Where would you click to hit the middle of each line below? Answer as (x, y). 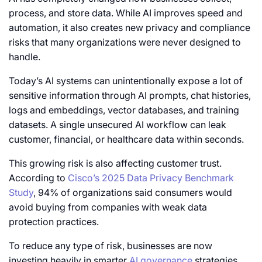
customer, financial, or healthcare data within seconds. (126, 139)
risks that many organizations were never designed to (125, 42)
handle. (25, 57)
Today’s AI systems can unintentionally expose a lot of (126, 81)
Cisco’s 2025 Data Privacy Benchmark (151, 178)
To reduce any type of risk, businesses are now (111, 246)
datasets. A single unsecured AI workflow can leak (118, 125)
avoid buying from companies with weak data (108, 207)
